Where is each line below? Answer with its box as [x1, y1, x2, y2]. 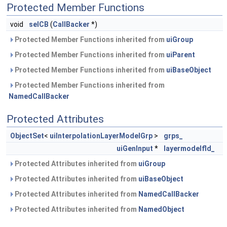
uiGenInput [117, 144, 153, 153]
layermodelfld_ [164, 144, 215, 153]
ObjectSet [10, 132, 44, 140]
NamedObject [138, 205, 184, 213]
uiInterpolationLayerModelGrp [50, 132, 153, 140]
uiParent [166, 51, 195, 59]
